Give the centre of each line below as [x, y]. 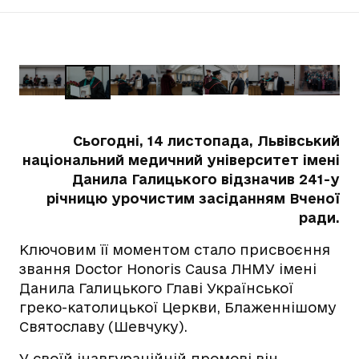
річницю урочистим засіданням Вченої [193, 199]
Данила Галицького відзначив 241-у [206, 179]
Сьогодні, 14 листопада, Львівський [206, 141]
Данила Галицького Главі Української [156, 288]
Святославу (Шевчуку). [103, 327]
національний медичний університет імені [181, 160]
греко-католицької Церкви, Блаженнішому [177, 308]
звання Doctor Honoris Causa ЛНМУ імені [168, 269]
